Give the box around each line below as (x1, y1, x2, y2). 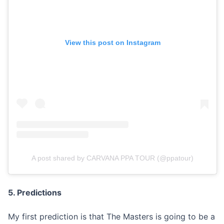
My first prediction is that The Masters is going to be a (8, 211, 215, 221)
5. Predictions (8, 187, 61, 197)
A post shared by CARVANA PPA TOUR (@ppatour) (31, 153, 193, 162)
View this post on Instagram (64, 38, 160, 47)
